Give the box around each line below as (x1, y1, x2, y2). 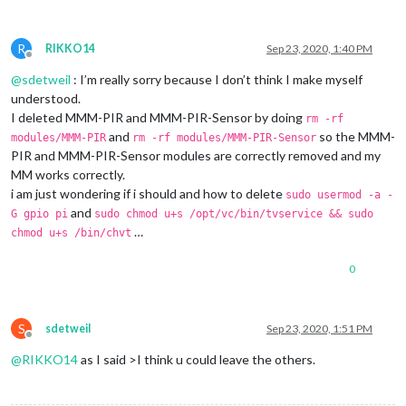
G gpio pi (11, 208, 68, 221)
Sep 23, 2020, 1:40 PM (266, 42, 372, 56)
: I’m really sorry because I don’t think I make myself (71, 72, 362, 88)
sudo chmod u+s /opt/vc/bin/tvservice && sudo (94, 208, 373, 221)
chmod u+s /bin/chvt (11, 227, 131, 240)
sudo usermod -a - (285, 188, 393, 202)
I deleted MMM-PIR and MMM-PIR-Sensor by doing (11, 110, 305, 126)
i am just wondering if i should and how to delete (11, 186, 285, 202)
